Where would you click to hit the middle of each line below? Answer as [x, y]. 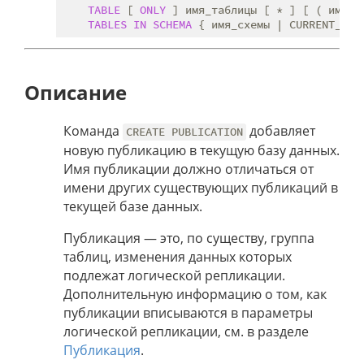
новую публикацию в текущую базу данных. [201, 151]
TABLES [107, 25]
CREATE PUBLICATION [185, 132]
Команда [93, 131]
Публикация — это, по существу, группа [189, 238]
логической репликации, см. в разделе [186, 332]
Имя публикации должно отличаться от [188, 169]
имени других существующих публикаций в [201, 188]
